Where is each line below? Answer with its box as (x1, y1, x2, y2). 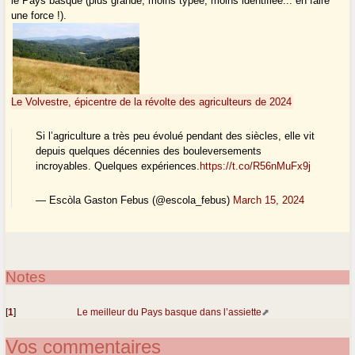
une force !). (11, 10, 67, 22)
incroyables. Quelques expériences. (36, 160, 200, 173)
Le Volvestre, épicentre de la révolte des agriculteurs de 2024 (11, 96, 292, 109)
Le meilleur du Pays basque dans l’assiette (77, 306, 262, 317)
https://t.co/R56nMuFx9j (200, 160, 311, 173)
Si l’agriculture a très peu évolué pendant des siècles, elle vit (36, 130, 315, 143)
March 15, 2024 (233, 194, 305, 207)
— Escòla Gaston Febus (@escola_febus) (36, 194, 234, 207)
